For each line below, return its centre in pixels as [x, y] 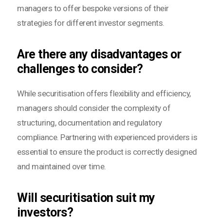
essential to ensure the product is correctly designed [107, 152]
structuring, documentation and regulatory [90, 123]
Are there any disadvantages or [99, 54]
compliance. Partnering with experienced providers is [107, 137]
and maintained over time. [62, 167]
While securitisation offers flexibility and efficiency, [104, 94]
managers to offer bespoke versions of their [93, 9]
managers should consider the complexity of [94, 108]
